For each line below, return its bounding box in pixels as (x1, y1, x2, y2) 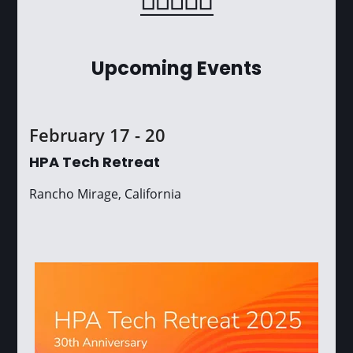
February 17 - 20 (29, 123, 166, 147)
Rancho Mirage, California (29, 184, 182, 202)
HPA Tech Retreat (29, 155, 161, 171)
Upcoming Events (91, 60, 262, 80)
